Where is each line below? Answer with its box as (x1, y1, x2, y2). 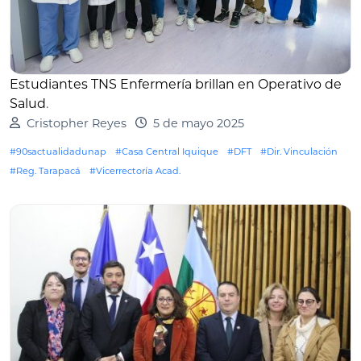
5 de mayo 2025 (152, 115, 244, 131)
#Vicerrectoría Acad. (89, 164, 180, 176)
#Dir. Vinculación (260, 145, 338, 157)
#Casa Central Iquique (115, 145, 218, 157)
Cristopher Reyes (26, 115, 127, 131)
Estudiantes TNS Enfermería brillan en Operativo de (10, 76, 342, 92)
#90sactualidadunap (10, 145, 106, 157)
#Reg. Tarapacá (10, 164, 81, 176)
